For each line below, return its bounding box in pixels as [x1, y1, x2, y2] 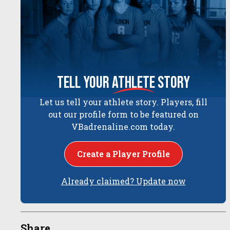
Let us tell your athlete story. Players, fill [39, 97, 207, 108]
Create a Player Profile [76, 148, 170, 160]
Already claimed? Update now [61, 176, 186, 187]
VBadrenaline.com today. [71, 121, 175, 132]
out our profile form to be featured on [48, 109, 199, 120]
